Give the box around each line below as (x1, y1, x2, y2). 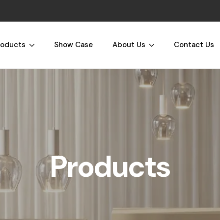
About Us (112, 40, 145, 50)
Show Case (54, 40, 93, 50)
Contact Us (173, 40, 214, 50)
